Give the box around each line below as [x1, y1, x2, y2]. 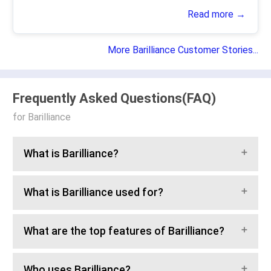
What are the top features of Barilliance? [24, 225, 224, 238]
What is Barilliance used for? [24, 186, 163, 199]
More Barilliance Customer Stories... [108, 44, 258, 56]
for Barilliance [13, 111, 71, 123]
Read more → [188, 8, 246, 21]
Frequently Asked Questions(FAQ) [13, 91, 216, 106]
